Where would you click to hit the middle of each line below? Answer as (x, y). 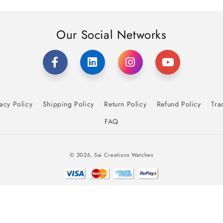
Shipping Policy (68, 104)
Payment (126, 148)
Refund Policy (179, 104)
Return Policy (125, 104)
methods (126, 162)
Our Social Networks (111, 34)
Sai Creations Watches (123, 155)
